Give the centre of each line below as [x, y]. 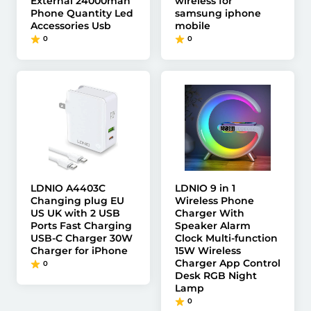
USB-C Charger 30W [82, 238]
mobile [193, 26]
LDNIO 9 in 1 [205, 188]
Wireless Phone [215, 201]
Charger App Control [228, 263]
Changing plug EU [77, 201]
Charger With [210, 213]
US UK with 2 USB [75, 213]
